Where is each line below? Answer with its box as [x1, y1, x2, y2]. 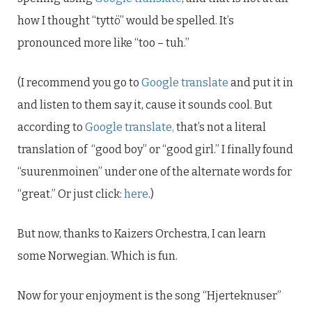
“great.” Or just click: [17, 187, 124, 201]
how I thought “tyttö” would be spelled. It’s [17, 14, 234, 27]
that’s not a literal [174, 120, 266, 134]
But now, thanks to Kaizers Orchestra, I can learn [17, 227, 266, 240]
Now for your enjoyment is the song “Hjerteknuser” [17, 289, 281, 302]
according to [17, 120, 85, 134]
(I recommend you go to [17, 76, 141, 89]
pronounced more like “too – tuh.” [17, 36, 189, 49]
